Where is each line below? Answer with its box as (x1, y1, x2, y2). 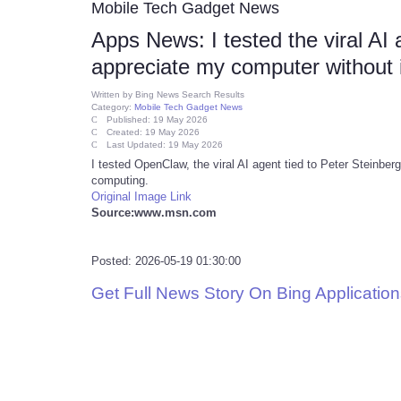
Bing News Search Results (135, 90, 244, 99)
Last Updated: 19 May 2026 (107, 140, 223, 149)
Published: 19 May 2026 (107, 115, 208, 124)
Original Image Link (91, 190, 192, 203)
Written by (91, 90, 135, 99)
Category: (91, 102, 134, 112)
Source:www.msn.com (91, 206, 217, 219)
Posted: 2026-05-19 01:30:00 (91, 254, 241, 268)
